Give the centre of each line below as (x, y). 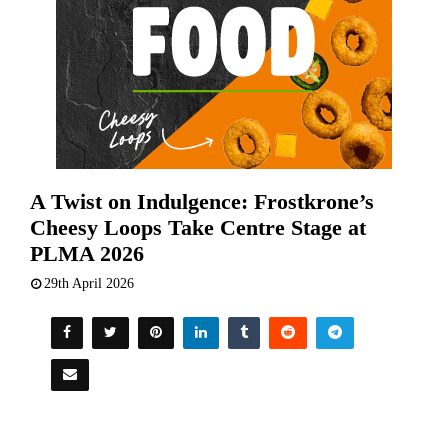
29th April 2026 (89, 283)
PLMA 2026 (87, 253)
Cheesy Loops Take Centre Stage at (198, 227)
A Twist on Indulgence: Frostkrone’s (202, 201)
